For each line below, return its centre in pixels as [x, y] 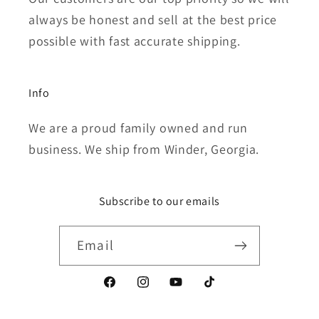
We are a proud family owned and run [138, 127]
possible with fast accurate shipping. [135, 41]
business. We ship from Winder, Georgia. [144, 149]
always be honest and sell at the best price [153, 19]
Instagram [162, 290]
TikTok [219, 290]
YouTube [191, 290]
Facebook [128, 290]
